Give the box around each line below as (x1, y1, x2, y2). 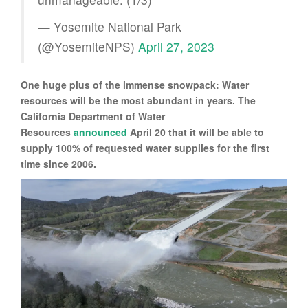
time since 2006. (21, 157, 96, 171)
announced (74, 125, 127, 140)
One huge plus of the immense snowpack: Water (21, 78, 249, 92)
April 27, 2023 (138, 38, 214, 56)
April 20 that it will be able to (127, 125, 264, 140)
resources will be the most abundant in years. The (21, 93, 256, 108)
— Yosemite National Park (38, 18, 181, 36)
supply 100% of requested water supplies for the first (21, 141, 269, 155)
